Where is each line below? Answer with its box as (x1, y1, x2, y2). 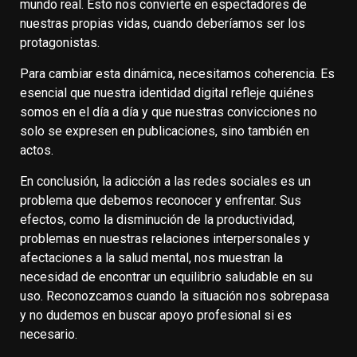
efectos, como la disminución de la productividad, (20, 211, 295, 227)
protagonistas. (20, 34, 100, 50)
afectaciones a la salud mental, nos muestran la (20, 249, 283, 265)
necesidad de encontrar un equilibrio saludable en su (20, 269, 312, 284)
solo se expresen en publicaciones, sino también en (20, 123, 309, 139)
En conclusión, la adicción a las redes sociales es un (20, 173, 311, 189)
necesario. (20, 326, 77, 342)
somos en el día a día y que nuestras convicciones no (20, 104, 317, 120)
